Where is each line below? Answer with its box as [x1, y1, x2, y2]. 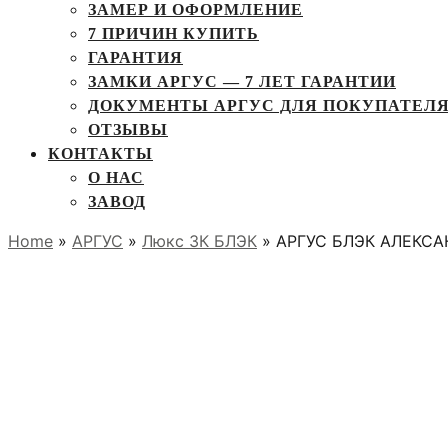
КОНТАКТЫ [48, 145, 153, 162]
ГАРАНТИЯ [88, 49, 183, 66]
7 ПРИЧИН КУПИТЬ [88, 25, 259, 42]
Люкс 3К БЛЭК [142, 231, 257, 251]
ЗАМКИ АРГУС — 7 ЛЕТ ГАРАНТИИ [88, 73, 396, 90]
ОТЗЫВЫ [88, 121, 168, 138]
